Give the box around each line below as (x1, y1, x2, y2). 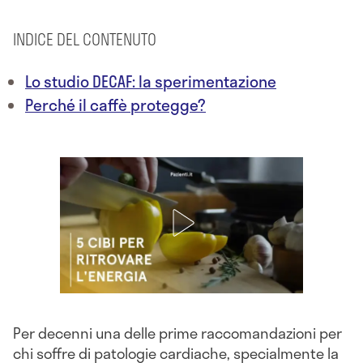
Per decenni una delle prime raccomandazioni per (13, 322, 342, 345)
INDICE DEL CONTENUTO (13, 28, 156, 52)
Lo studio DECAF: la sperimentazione (25, 70, 276, 94)
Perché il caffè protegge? (25, 93, 206, 117)
